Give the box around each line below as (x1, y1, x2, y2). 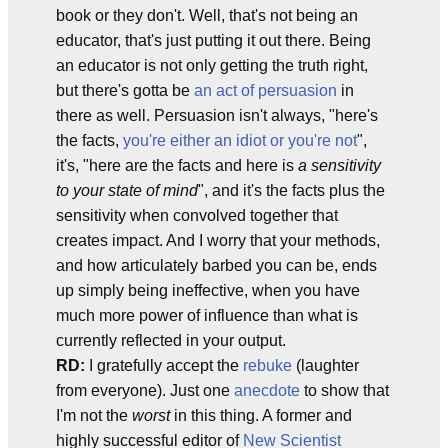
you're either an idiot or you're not (123, 132, 357, 149)
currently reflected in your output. (56, 332, 286, 349)
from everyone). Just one (56, 382, 234, 399)
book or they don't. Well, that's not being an (56, 7, 358, 24)
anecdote (234, 382, 300, 399)
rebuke (243, 357, 292, 374)
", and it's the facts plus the (198, 182, 385, 199)
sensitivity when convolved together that (56, 207, 338, 224)
